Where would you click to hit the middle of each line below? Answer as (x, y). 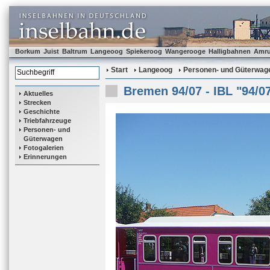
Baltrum (75, 51)
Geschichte (42, 111)
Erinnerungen (45, 157)
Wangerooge (185, 51)
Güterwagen (43, 139)
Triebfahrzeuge (47, 121)
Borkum (28, 51)
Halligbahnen (230, 51)
